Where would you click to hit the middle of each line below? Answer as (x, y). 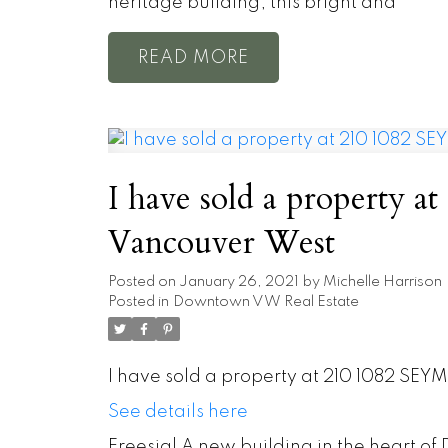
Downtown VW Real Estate (265, 302)
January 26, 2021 (238, 282)
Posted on (143, 282)
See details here (177, 412)
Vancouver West (221, 243)
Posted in (138, 302)
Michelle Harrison (382, 282)
